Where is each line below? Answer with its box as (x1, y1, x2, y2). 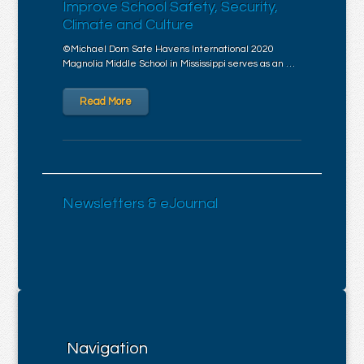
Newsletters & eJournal (63, 196, 219, 211)
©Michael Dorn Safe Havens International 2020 (63, 44, 275, 54)
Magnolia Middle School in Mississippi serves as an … (63, 58, 296, 69)
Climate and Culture (63, 17, 194, 32)
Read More (80, 96, 132, 107)
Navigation (67, 340, 149, 357)
